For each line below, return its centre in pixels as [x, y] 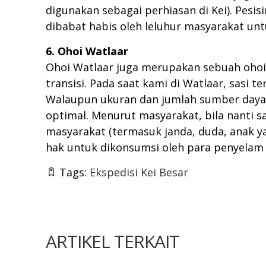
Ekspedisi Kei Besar [139, 172]
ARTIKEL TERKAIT [113, 242]
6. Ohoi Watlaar [87, 51]
